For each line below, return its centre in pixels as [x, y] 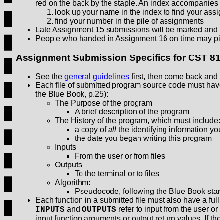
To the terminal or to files [117, 174]
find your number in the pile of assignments [129, 21]
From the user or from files [120, 156]
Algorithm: [73, 183]
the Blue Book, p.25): [72, 94]
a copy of [91, 130]
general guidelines [97, 77]
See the [50, 77]
